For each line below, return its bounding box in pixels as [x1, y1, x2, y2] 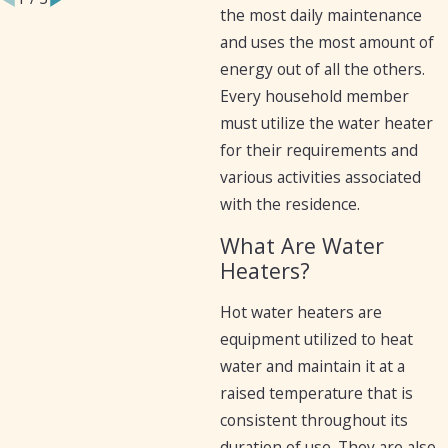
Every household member [220, 84, 410, 107]
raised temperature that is [220, 381, 414, 404]
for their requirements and [220, 138, 419, 161]
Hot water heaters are [220, 300, 383, 323]
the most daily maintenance [220, 3, 423, 26]
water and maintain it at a [220, 354, 406, 377]
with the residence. [220, 192, 361, 215]
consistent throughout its [220, 408, 409, 431]
